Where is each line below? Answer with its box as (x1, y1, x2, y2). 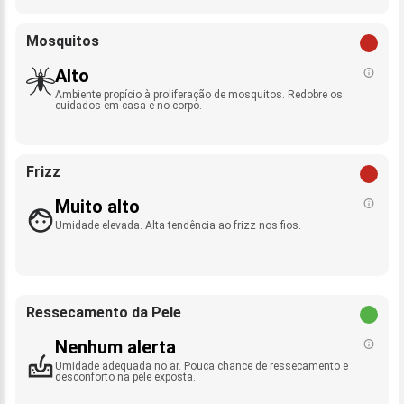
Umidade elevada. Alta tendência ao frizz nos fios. (55, 219, 301, 233)
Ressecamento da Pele (26, 304, 181, 322)
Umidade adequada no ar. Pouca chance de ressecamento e (55, 360, 348, 373)
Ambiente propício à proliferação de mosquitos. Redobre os (55, 88, 343, 102)
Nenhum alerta (55, 336, 176, 359)
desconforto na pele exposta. (55, 371, 196, 384)
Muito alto (55, 196, 140, 218)
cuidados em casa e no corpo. (55, 99, 202, 113)
